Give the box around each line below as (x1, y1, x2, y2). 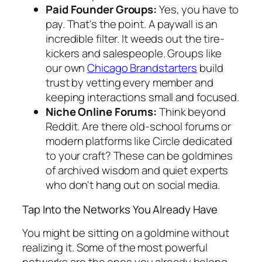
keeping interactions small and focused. (46, 89, 240, 105)
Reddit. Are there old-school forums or (46, 119, 232, 135)
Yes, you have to (157, 2, 239, 18)
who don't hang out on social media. (46, 177, 220, 193)
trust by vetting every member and (46, 75, 213, 91)
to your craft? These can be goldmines (46, 148, 233, 164)
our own (46, 60, 88, 76)
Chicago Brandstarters (87, 60, 198, 76)
